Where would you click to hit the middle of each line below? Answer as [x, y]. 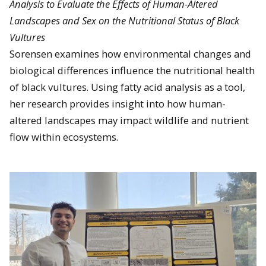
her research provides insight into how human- [118, 104]
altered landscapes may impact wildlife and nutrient [129, 121]
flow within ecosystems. [64, 137]
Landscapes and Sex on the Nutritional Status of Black [124, 21]
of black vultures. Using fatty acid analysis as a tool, [127, 87]
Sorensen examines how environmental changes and [130, 54]
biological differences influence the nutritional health [132, 71]
